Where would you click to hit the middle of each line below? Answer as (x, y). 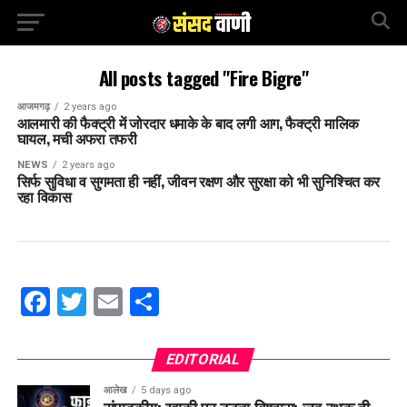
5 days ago (165, 390)
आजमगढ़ (33, 107)
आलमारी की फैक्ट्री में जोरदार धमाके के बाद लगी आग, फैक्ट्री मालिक (188, 123)
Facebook (113, 302)
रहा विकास (44, 196)
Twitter (132, 302)
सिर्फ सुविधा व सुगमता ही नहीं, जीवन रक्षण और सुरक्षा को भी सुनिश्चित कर (198, 181)
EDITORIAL (204, 359)
